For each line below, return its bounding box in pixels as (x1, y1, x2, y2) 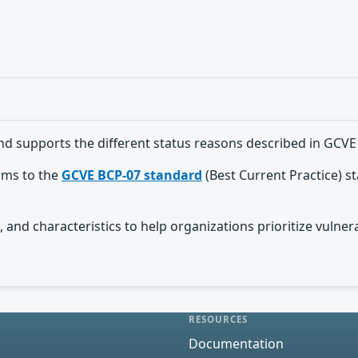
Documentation (189, 334, 284, 352)
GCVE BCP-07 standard (62, 166, 202, 184)
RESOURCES (189, 313, 249, 325)
